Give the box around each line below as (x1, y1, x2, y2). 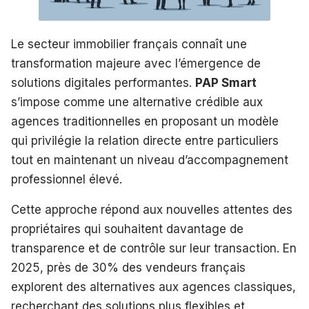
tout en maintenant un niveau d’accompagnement (11, 153, 288, 168)
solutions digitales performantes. (11, 76, 195, 90)
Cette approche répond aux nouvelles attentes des (11, 203, 292, 217)
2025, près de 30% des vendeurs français (11, 261, 246, 275)
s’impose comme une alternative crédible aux (11, 95, 263, 110)
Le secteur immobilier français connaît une (11, 37, 247, 52)
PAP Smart (195, 76, 257, 90)
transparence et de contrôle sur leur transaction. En (11, 241, 297, 256)
